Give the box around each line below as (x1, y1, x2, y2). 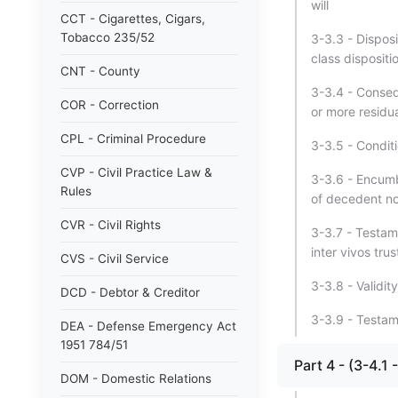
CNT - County (60, 64, 140, 78)
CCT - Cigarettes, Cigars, (60, 12, 205, 26)
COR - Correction (60, 98, 159, 112)
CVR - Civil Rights (60, 218, 161, 232)
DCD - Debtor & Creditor (60, 285, 200, 299)
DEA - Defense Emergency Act (60, 319, 236, 333)
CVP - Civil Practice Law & (60, 165, 212, 179)
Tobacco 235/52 (60, 30, 155, 44)
